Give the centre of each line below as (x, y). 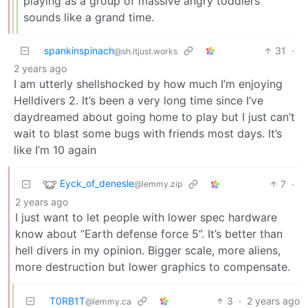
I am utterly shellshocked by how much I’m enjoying (148, 84)
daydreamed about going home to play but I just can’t (154, 117)
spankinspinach (79, 51)
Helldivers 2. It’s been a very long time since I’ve (139, 100)
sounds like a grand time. (89, 17)
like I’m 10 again (55, 150)
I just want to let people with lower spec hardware (146, 217)
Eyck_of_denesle (97, 184)
